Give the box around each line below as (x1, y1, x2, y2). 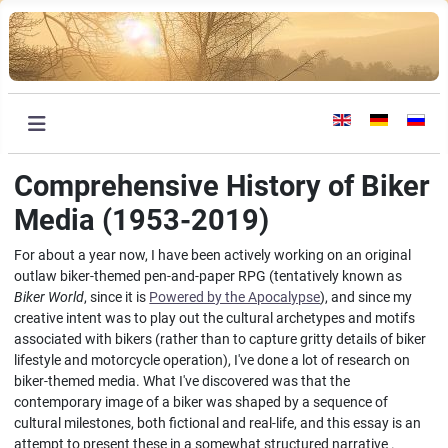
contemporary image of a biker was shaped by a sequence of (14, 393, 389, 411)
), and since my (320, 288, 413, 306)
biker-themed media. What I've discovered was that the (14, 372, 351, 390)
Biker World (14, 288, 85, 306)
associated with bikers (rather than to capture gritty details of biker (14, 330, 427, 348)
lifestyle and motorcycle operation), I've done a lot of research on (14, 351, 411, 369)
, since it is (84, 288, 150, 306)
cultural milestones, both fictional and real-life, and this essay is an (14, 414, 422, 432)
